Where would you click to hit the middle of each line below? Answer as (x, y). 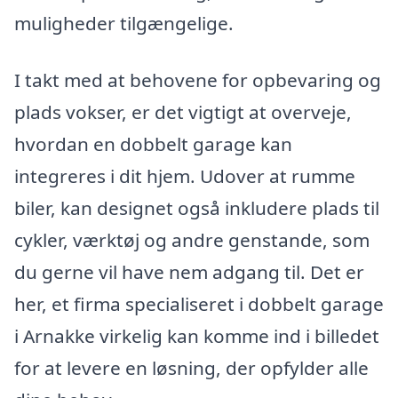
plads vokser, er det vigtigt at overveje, (183, 112)
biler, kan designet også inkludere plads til (197, 208)
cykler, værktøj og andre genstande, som (192, 240)
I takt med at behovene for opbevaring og (198, 80)
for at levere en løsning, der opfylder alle (191, 368)
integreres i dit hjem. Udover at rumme (185, 176)
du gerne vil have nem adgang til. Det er (189, 272)
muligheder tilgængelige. (124, 24)
